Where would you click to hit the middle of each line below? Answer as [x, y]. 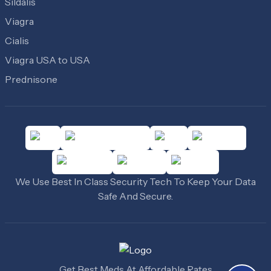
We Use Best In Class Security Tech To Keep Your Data [135, 181]
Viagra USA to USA [47, 60]
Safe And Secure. [135, 196]
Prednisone [31, 79]
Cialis [17, 40]
